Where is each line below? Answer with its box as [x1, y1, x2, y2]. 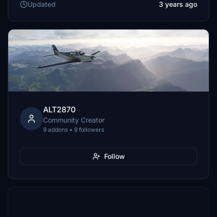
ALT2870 [43, 105, 76, 114]
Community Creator [43, 116, 105, 124]
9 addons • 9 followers [43, 126, 104, 133]
